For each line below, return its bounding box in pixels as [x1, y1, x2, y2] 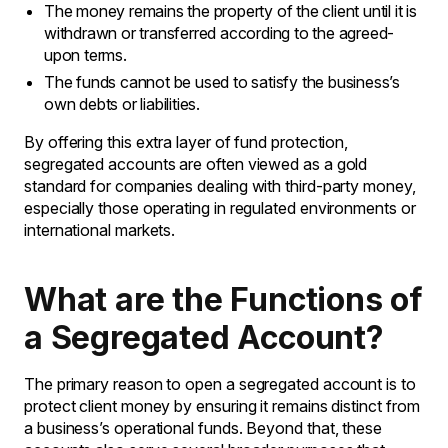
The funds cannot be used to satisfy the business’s [44, 72, 400, 92]
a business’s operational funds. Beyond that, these [24, 418, 383, 438]
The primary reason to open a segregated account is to [24, 374, 416, 394]
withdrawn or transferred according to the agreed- [44, 23, 395, 43]
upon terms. [44, 45, 127, 65]
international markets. [24, 220, 176, 240]
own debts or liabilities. [44, 94, 201, 114]
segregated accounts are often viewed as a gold [24, 154, 368, 174]
